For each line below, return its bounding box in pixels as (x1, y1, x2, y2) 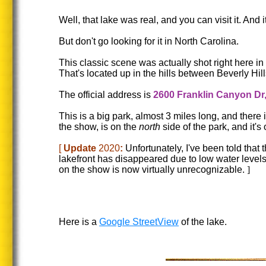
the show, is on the (59, 122, 139, 132)
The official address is (59, 90, 153, 100)
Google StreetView (99, 217, 179, 227)
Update (64, 143, 99, 153)
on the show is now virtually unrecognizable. (59, 164, 245, 175)
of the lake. (179, 217, 227, 227)
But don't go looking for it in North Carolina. (59, 36, 239, 46)
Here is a (59, 217, 99, 227)
